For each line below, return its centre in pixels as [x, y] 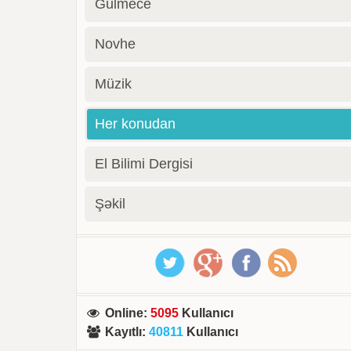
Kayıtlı [124, 332]
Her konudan [136, 124]
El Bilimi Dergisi [144, 164]
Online [125, 313]
